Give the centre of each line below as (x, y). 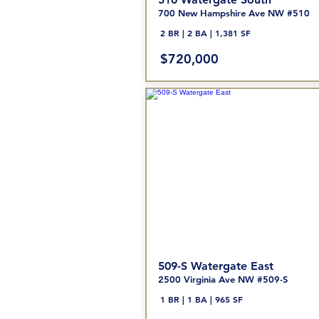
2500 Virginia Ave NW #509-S (223, 279)
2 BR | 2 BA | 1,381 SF (205, 33)
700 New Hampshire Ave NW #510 (234, 13)
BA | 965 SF (217, 299)
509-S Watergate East (215, 266)
